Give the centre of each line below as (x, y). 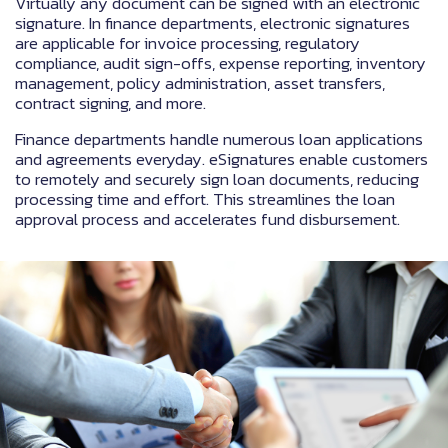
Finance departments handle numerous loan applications (219, 139)
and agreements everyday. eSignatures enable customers (221, 159)
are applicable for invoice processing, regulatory (187, 43)
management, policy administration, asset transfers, (200, 83)
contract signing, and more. (110, 103)
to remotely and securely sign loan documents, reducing (217, 179)
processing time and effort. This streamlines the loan (205, 199)
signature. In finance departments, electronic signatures (212, 23)
